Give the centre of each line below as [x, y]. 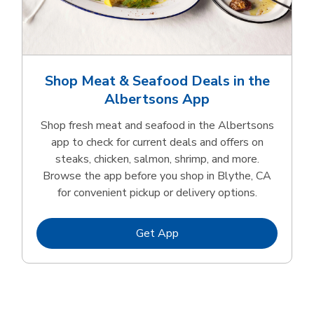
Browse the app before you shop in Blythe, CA [157, 176]
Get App [157, 233]
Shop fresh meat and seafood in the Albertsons [157, 125]
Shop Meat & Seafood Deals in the [157, 81]
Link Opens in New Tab [235, 232]
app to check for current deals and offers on [157, 142]
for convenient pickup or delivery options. [157, 192]
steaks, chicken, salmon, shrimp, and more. [157, 159]
